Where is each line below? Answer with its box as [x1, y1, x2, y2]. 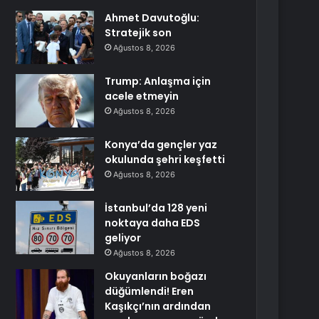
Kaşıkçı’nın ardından [105, 299, 211, 313]
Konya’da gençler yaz [105, 137, 218, 152]
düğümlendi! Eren [105, 284, 194, 298]
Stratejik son [105, 26, 172, 40]
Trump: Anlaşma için [105, 74, 211, 88]
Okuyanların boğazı [105, 269, 207, 283]
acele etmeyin [105, 89, 179, 103]
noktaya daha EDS [105, 216, 201, 230]
